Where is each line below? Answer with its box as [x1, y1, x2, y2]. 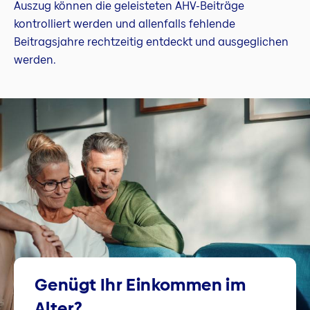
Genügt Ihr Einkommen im [35, 273, 246, 296]
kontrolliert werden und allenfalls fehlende [14, 15, 235, 32]
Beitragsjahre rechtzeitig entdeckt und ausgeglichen [14, 33, 289, 50]
